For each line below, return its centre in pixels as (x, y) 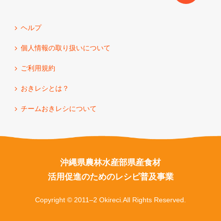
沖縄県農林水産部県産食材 (110, 163)
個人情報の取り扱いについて (66, 48)
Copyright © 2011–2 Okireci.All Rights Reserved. (110, 200)
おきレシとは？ (45, 88)
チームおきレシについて (59, 109)
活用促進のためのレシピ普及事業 (110, 177)
